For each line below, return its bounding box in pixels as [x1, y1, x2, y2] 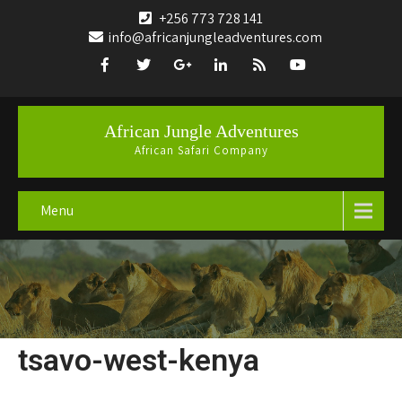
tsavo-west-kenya [18, 342, 259, 379]
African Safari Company [134, 143, 268, 158]
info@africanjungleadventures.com [108, 28, 322, 47]
